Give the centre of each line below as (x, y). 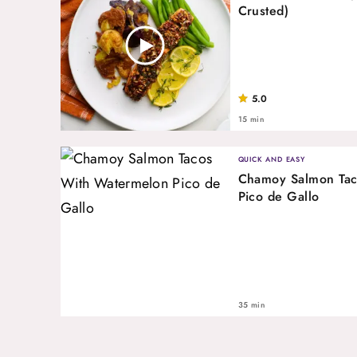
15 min (251, 119)
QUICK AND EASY (271, 159)
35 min (251, 304)
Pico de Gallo (279, 196)
